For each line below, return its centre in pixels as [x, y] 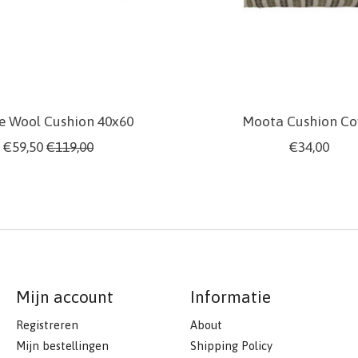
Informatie [230, 297]
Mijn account [64, 297]
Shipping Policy [231, 345]
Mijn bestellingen [62, 345]
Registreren [47, 324]
